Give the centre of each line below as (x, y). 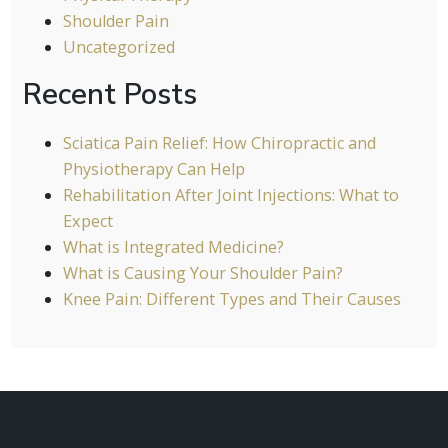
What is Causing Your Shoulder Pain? (202, 272)
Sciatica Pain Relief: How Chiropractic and (219, 142)
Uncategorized (118, 47)
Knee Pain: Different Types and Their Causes (231, 298)
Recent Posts (109, 95)
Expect (87, 220)
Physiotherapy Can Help (153, 168)
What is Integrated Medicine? (173, 246)
